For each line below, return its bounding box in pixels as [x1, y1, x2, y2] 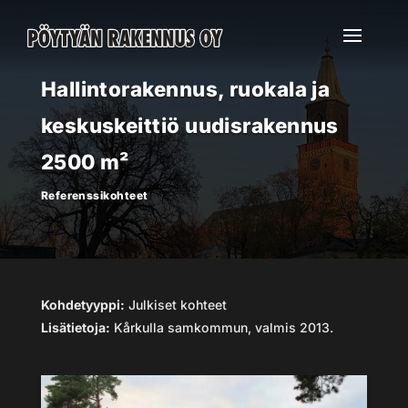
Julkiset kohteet [124, 297, 227, 312]
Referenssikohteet [40, 189, 148, 202]
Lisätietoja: [40, 320, 110, 335]
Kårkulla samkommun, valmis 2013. [109, 320, 333, 335]
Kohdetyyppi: [40, 297, 125, 312]
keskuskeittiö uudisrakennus [40, 113, 339, 138]
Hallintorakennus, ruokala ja [40, 76, 331, 101]
